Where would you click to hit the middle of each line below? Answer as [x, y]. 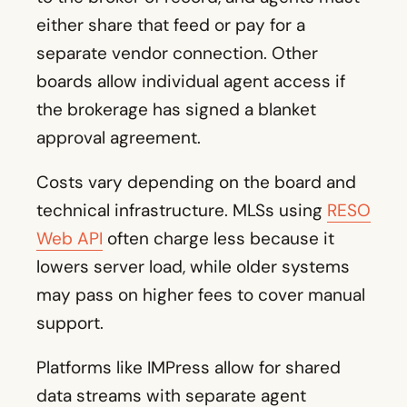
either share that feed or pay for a [171, 25]
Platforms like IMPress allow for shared [189, 368]
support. [70, 323]
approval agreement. [119, 138]
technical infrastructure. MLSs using [182, 211]
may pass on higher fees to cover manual [201, 295]
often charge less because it [218, 239]
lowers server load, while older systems [193, 267]
